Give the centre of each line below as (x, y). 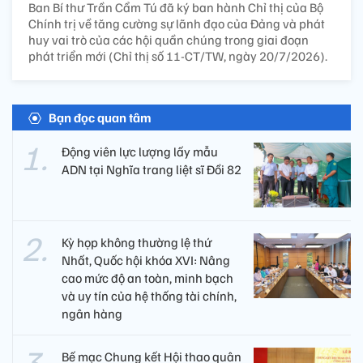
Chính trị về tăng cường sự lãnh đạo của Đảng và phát (177, 24)
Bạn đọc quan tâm (100, 118)
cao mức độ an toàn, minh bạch (147, 278)
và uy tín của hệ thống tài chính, (149, 296)
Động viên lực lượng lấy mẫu (140, 152)
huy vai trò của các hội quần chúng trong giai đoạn (169, 40)
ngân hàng (92, 314)
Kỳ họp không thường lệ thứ (137, 243)
